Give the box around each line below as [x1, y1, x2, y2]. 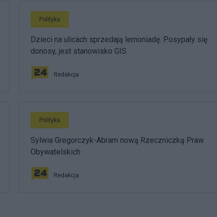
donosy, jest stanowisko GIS [31, 46, 126, 56]
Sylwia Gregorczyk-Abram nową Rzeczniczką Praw [31, 136, 204, 145]
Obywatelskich [31, 147, 80, 156]
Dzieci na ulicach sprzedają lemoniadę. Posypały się [31, 35, 207, 44]
